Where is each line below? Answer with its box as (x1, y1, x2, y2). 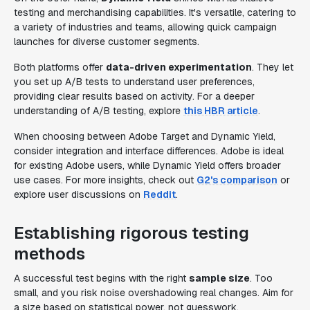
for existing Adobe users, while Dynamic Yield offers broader (14, 159, 281, 172)
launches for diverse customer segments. (14, 35, 199, 48)
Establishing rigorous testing (14, 222, 249, 244)
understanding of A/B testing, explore (14, 104, 183, 117)
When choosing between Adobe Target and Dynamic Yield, (14, 130, 275, 143)
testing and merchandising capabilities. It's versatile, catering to (14, 6, 296, 19)
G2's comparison (197, 174, 277, 186)
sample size (189, 272, 250, 284)
